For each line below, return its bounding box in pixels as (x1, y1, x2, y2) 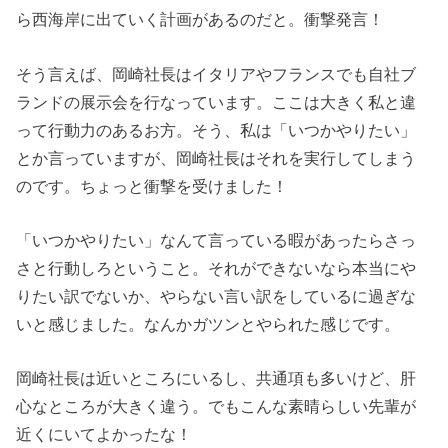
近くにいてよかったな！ (16, 425, 193, 444)
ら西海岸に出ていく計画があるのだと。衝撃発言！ (16, 10, 385, 29)
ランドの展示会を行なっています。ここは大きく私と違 (16, 92, 417, 111)
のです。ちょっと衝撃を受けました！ (16, 176, 289, 195)
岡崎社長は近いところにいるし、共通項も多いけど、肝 (16, 369, 417, 388)
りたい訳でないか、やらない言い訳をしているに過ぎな (16, 287, 417, 306)
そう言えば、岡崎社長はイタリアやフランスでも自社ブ (16, 64, 417, 83)
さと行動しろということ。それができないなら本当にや (16, 259, 417, 278)
